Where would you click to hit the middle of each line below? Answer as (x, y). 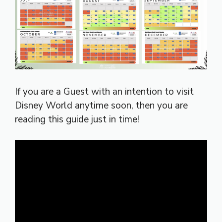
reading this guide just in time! (77, 119)
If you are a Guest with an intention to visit (104, 91)
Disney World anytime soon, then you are (101, 105)
